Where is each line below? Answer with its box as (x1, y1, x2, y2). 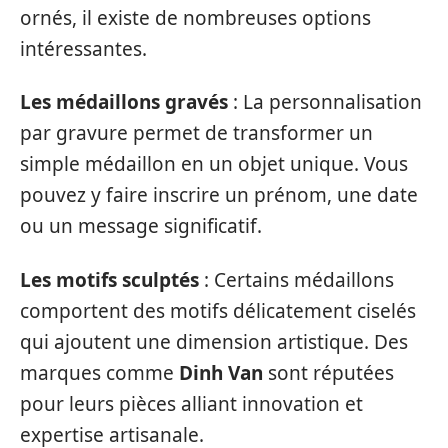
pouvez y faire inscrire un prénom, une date (20, 182, 418, 209)
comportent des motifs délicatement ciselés (20, 297, 416, 324)
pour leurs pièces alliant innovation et (20, 390, 363, 417)
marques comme (20, 359, 179, 386)
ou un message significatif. (20, 213, 262, 240)
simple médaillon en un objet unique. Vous (20, 151, 408, 178)
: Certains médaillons (199, 266, 394, 293)
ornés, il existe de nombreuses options (20, 4, 371, 31)
